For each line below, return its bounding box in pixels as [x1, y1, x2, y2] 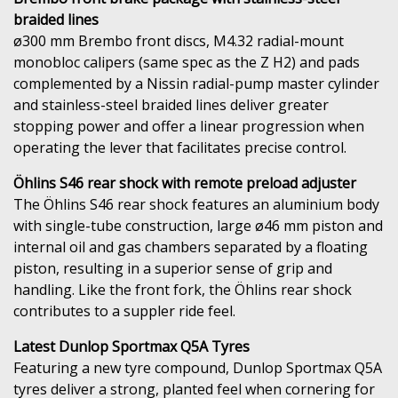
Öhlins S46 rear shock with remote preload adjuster [13, 172, 356, 193]
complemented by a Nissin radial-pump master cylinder [13, 73, 379, 93]
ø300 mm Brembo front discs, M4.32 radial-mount [13, 30, 344, 51]
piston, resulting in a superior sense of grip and [13, 258, 332, 278]
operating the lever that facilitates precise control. [13, 137, 346, 157]
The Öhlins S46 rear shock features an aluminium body [13, 194, 379, 214]
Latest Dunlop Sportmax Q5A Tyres [13, 336, 250, 356]
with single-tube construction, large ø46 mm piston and [13, 215, 383, 235]
